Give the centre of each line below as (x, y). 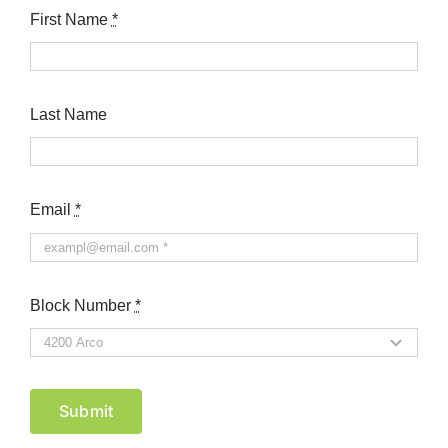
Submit (86, 411)
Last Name (68, 114)
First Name (70, 19)
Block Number (82, 305)
